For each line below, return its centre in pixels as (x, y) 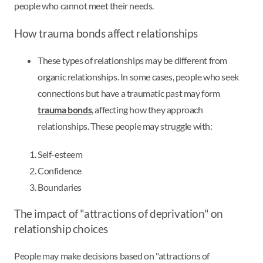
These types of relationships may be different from (133, 60)
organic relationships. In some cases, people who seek (138, 76)
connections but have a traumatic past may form (129, 93)
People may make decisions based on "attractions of (112, 256)
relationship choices (61, 229)
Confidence (60, 170)
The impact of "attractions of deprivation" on (119, 214)
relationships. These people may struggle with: (125, 126)
